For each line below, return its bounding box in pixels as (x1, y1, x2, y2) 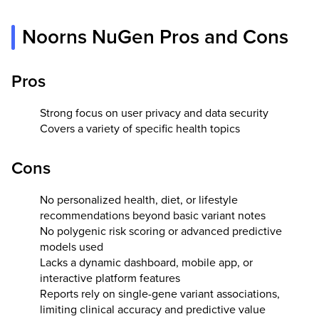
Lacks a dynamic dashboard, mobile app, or (40, 255, 253, 270)
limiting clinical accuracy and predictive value (40, 302, 266, 317)
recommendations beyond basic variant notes (40, 208, 266, 223)
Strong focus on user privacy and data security (40, 105, 268, 120)
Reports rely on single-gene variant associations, (40, 286, 280, 301)
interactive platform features (40, 271, 180, 286)
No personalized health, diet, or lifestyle (40, 192, 238, 207)
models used (40, 239, 103, 254)
